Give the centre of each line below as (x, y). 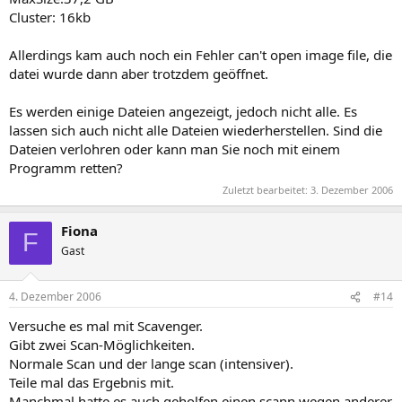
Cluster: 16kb (50, 17)
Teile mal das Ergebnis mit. (92, 382)
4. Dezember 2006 (55, 297)
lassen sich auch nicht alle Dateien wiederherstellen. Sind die (196, 130)
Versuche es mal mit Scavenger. (106, 326)
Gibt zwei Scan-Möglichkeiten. (102, 345)
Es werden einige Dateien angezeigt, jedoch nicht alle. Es (183, 111)
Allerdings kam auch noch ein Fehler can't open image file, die (201, 55)
